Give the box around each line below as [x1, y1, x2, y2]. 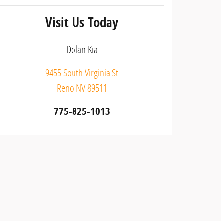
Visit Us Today [45, 12, 118, 31]
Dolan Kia [66, 42, 98, 56]
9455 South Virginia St [45, 65, 118, 79]
